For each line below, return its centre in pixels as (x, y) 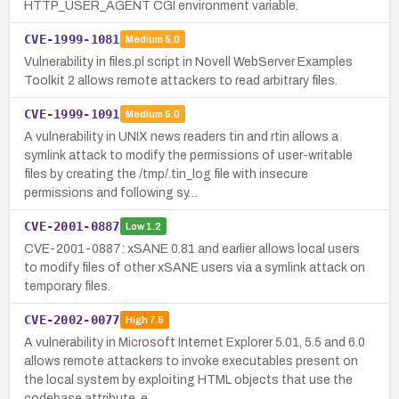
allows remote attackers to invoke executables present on (191, 361)
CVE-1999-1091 (72, 114)
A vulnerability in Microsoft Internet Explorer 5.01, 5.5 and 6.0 (195, 342)
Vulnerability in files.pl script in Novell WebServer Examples (188, 61)
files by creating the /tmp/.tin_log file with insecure (166, 174)
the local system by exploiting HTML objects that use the (188, 379)
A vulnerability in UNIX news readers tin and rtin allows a (181, 136)
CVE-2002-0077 (72, 319)
